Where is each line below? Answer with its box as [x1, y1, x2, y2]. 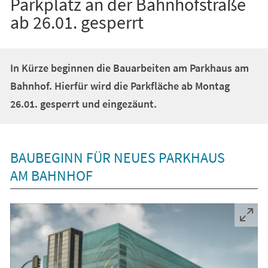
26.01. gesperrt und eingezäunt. [10, 96, 157, 111]
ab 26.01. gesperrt [10, 10, 144, 33]
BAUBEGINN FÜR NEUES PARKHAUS [10, 148, 225, 167]
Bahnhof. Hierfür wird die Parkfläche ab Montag [10, 78, 230, 93]
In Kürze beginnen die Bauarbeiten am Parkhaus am [10, 60, 249, 75]
